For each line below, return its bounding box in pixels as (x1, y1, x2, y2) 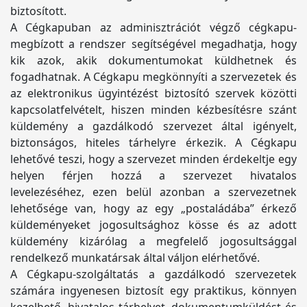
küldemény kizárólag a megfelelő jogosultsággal (10, 234, 297, 249)
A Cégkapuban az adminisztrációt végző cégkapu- (10, 20, 297, 35)
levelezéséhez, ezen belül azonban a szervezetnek (10, 184, 297, 199)
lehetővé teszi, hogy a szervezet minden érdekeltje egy (10, 151, 297, 167)
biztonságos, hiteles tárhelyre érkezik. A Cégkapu (10, 135, 297, 150)
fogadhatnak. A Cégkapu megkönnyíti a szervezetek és (10, 69, 297, 84)
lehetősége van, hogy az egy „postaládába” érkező (10, 201, 297, 216)
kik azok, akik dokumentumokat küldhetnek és (10, 53, 297, 68)
